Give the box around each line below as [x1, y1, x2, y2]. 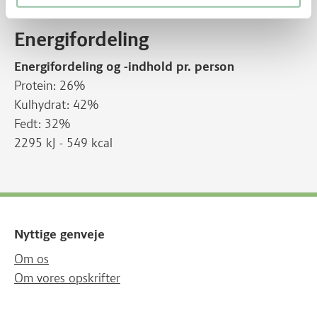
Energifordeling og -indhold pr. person [14, 59, 234, 74]
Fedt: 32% [14, 116, 71, 132]
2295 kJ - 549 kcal [14, 135, 113, 151]
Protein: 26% [14, 78, 86, 93]
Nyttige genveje [14, 226, 105, 242]
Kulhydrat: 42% [14, 97, 99, 113]
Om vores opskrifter [14, 270, 120, 286]
